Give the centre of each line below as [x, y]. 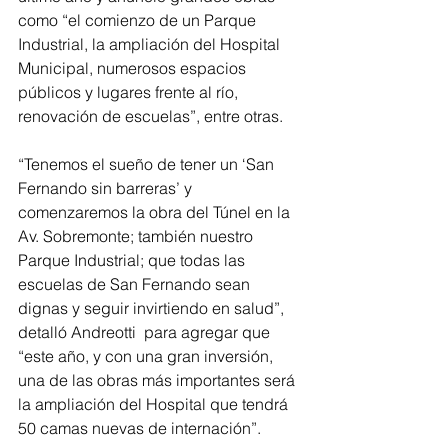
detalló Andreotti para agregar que [146, 332]
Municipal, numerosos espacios [134, 68]
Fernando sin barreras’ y [107, 188]
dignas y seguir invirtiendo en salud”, [153, 308]
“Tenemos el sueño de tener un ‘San [148, 164]
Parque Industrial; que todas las [133, 260]
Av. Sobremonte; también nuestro [137, 236]
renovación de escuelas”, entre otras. [152, 116]
